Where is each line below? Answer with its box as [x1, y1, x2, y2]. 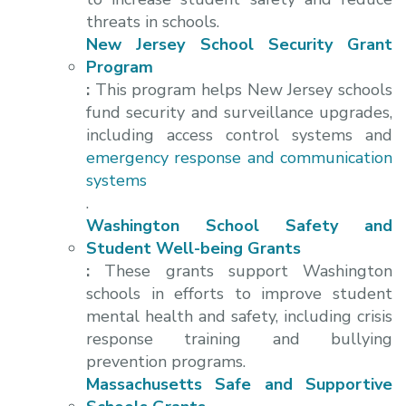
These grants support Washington [104, 259, 392, 282]
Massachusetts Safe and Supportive [86, 372, 392, 395]
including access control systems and [86, 123, 392, 146]
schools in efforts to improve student [86, 282, 392, 304]
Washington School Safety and [86, 214, 392, 237]
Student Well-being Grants [86, 237, 301, 259]
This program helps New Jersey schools [94, 78, 393, 101]
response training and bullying [86, 327, 392, 350]
